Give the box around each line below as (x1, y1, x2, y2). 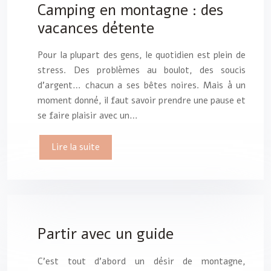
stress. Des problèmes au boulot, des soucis (38, 64, 246, 77)
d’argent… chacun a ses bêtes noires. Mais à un (38, 79, 246, 92)
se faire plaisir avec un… (38, 109, 138, 122)
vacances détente (38, 18, 154, 39)
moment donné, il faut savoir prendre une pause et (38, 94, 246, 107)
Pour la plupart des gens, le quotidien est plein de (38, 49, 246, 62)
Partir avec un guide (38, 224, 174, 245)
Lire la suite (51, 141, 100, 154)
